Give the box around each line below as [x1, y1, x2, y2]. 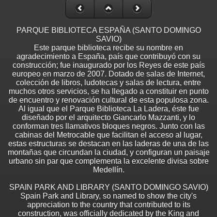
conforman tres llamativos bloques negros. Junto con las [12, 122, 205, 131]
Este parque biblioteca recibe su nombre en [34, 44, 183, 52]
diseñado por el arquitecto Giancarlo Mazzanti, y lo [22, 113, 195, 122]
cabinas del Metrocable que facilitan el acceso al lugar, [15, 131, 202, 139]
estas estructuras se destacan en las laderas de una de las [8, 139, 209, 148]
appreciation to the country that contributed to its [27, 201, 190, 209]
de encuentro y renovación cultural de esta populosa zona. [8, 96, 209, 105]
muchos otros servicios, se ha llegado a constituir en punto [8, 87, 209, 96]
